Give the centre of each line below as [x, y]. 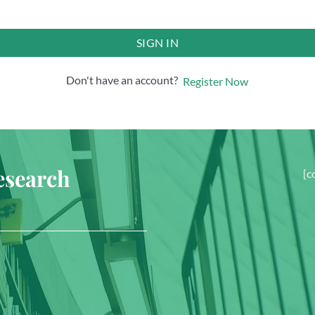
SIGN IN [157, 42]
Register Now [216, 81]
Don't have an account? [124, 79]
